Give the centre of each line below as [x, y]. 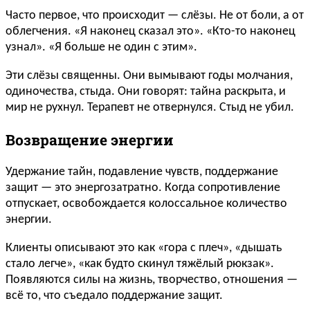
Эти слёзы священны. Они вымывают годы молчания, [149, 75]
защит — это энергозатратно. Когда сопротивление [143, 188]
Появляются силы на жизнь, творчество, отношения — [152, 280]
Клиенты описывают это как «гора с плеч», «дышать [144, 248]
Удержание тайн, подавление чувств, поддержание [142, 172]
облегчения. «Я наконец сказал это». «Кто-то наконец [151, 31]
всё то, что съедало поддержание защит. [114, 295]
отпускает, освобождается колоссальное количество [146, 203]
